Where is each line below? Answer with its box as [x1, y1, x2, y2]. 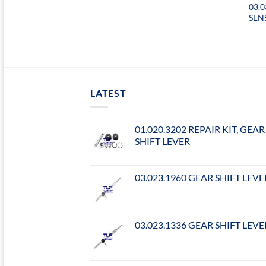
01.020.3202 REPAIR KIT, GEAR [135, 123, 265, 135]
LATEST [90, 87, 126, 99]
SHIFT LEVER [135, 135, 190, 147]
